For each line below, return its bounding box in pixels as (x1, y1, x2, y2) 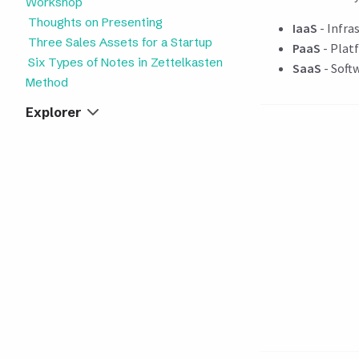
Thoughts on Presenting (28, 14, 163, 30)
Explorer (26, 104, 81, 120)
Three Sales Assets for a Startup (28, 34, 213, 50)
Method (26, 75, 68, 90)
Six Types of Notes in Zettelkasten (28, 54, 224, 70)
